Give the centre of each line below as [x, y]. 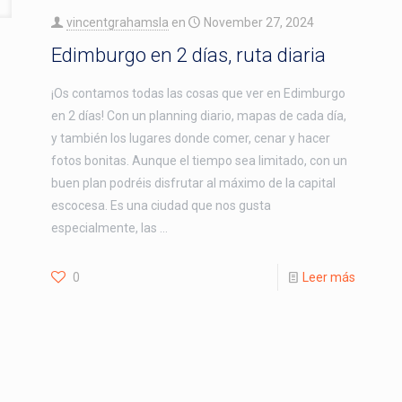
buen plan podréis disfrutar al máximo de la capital [193, 183]
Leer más [329, 277]
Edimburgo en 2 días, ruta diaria [188, 54]
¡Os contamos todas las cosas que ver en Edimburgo [198, 93]
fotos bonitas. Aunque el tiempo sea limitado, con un [199, 160]
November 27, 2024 [258, 22]
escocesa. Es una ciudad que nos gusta [161, 205]
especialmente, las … [109, 227]
